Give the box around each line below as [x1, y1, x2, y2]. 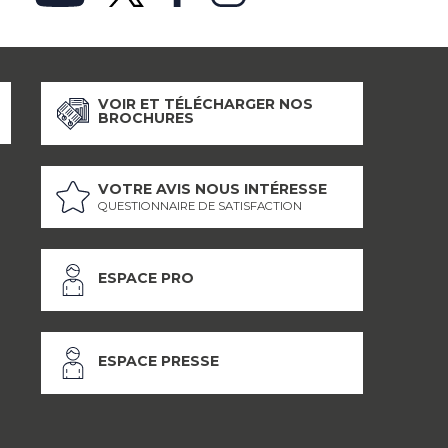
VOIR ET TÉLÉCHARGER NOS [98, 95, 313, 114]
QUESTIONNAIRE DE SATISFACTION [98, 199, 302, 214]
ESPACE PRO [98, 268, 194, 287]
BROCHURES [98, 109, 194, 128]
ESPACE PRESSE [98, 351, 219, 370]
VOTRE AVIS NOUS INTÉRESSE [98, 180, 327, 199]
